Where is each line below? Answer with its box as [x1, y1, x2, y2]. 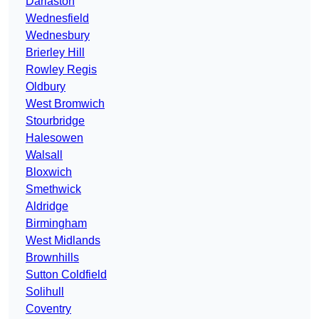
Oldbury [26, 80, 66, 93]
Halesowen [26, 132, 83, 145]
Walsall [26, 149, 63, 162]
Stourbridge [26, 115, 85, 127]
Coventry [26, 303, 71, 315]
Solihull [26, 286, 64, 298]
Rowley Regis [26, 63, 97, 76]
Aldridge [26, 200, 68, 213]
